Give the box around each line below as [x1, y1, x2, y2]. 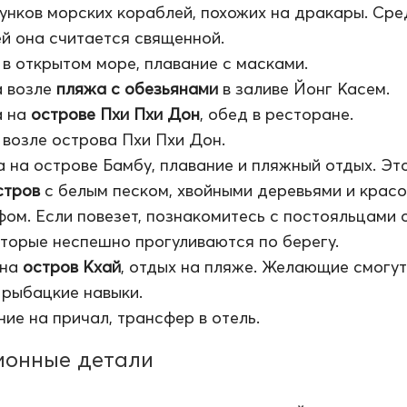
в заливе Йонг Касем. [218, 77, 390, 99]
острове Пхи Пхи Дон [31, 103, 200, 124]
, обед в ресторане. [200, 103, 353, 124]
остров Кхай [23, 255, 121, 277]
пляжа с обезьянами [56, 77, 218, 99]
